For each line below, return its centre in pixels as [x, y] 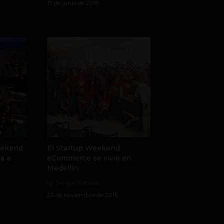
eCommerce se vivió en [89, 158]
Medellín [62, 168]
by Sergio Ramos [72, 183]
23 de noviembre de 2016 [82, 195]
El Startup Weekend [83, 148]
